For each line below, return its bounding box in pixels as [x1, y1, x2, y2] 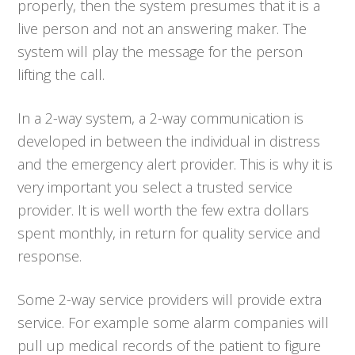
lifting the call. [17, 64, 105, 84]
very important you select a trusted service [17, 177, 293, 197]
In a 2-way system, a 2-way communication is [17, 108, 304, 128]
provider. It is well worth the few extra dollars [17, 200, 310, 219]
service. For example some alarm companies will [17, 312, 330, 332]
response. [17, 246, 82, 265]
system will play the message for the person [17, 41, 303, 61]
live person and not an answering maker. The [17, 18, 307, 38]
